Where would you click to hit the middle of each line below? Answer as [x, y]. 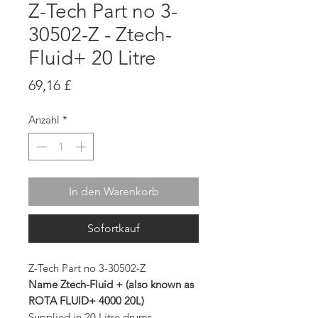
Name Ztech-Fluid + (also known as [111, 284]
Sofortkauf [114, 228]
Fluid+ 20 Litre [92, 58]
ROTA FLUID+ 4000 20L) [86, 300]
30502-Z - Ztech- [100, 34]
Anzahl [44, 120]
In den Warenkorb [114, 191]
